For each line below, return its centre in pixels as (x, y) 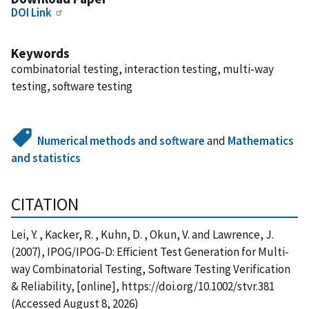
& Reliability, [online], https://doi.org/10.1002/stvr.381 (143, 286)
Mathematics (261, 140)
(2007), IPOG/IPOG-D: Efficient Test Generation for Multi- (150, 251)
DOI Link (31, 12)
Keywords (40, 53)
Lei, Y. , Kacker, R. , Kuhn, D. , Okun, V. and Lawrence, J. (142, 234)
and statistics (46, 158)
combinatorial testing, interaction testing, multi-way (142, 69)
